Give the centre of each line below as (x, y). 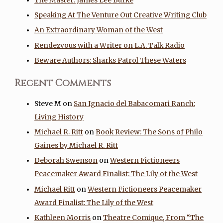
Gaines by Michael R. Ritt (76, 146)
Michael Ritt (55, 189)
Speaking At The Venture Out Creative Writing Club (121, 15)
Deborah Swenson (66, 161)
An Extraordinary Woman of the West (99, 30)
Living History (59, 117)
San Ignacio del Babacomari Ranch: (135, 104)
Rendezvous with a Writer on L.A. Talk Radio (110, 45)
